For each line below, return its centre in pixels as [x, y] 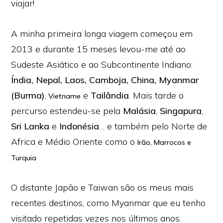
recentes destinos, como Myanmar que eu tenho [109, 203]
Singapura [181, 111]
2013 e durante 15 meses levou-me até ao [99, 49]
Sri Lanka [30, 126]
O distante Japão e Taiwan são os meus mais [103, 187]
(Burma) [28, 95]
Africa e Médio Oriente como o [74, 142]
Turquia [24, 158]
